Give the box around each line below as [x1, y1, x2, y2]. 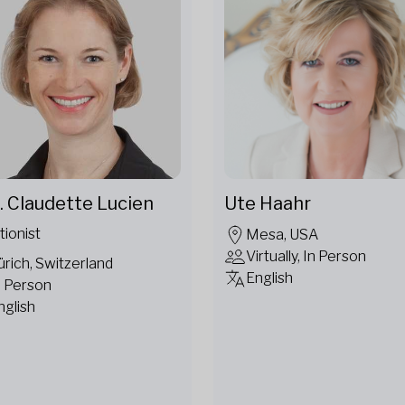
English [246, 269, 293, 287]
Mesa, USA [246, 226, 318, 244]
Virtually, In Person [246, 248, 366, 266]
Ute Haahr [224, 193, 311, 215]
